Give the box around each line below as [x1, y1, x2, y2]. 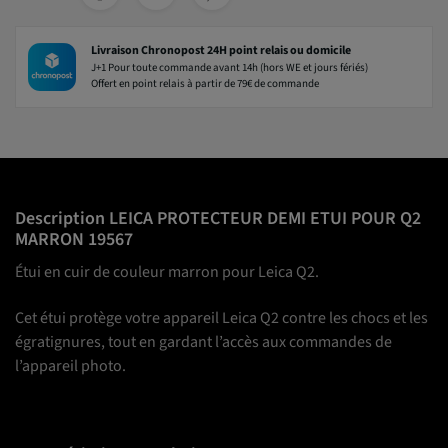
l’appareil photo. [15, 355, 126, 378]
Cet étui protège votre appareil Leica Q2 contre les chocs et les [15, 307, 428, 330]
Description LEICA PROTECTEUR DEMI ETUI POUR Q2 [15, 206, 421, 232]
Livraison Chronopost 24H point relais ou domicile [91, 42, 352, 60]
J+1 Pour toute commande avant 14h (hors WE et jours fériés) [91, 60, 369, 76]
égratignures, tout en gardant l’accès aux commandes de [15, 331, 392, 354]
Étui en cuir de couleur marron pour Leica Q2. [15, 261, 319, 284]
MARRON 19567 [15, 227, 133, 253]
